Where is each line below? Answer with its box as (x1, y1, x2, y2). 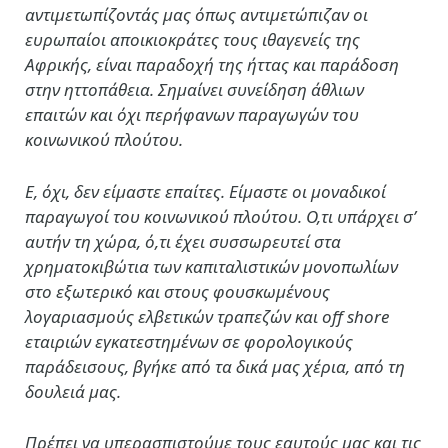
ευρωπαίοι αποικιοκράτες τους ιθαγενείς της (25, 28, 360, 52)
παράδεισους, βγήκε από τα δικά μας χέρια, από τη (25, 354, 405, 378)
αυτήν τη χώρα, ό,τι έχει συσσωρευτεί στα (25, 229, 341, 253)
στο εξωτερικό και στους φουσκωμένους (25, 279, 330, 303)
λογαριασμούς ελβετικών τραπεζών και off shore (25, 304, 389, 328)
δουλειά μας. (25, 379, 121, 403)
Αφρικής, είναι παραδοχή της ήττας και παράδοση (25, 53, 399, 77)
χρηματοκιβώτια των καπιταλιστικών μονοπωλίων (25, 254, 398, 278)
